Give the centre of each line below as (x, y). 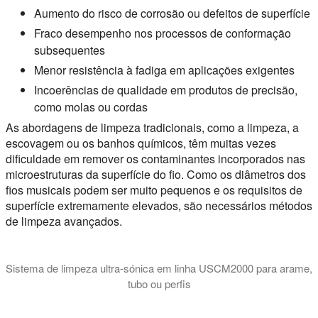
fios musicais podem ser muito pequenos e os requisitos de (154, 190)
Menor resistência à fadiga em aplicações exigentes (164, 70)
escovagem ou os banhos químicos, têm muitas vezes (141, 143)
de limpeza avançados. (64, 221)
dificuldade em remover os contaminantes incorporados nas (155, 159)
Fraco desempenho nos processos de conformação (163, 33)
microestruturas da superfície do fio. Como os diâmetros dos (156, 175)
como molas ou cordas (91, 107)
